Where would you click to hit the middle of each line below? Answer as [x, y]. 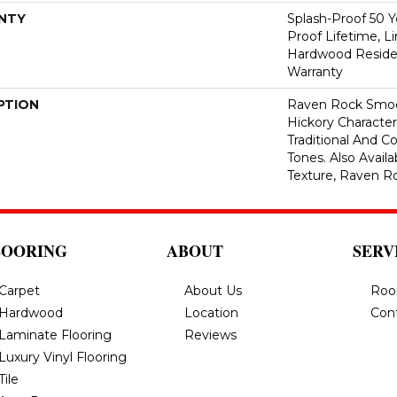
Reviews [210, 335]
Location [211, 313]
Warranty [315, 72]
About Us [213, 291]
